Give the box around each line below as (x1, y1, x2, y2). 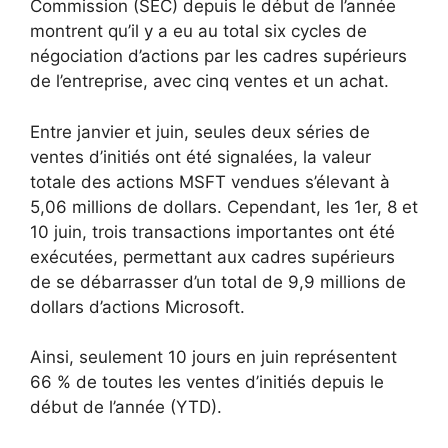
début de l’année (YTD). (30, 397, 222, 418)
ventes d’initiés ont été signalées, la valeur (30, 146, 371, 167)
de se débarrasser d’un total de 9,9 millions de (30, 271, 406, 292)
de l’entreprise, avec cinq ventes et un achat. (30, 71, 389, 92)
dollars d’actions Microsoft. (30, 296, 245, 317)
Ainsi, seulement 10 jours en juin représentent (30, 347, 397, 368)
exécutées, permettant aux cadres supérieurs (30, 246, 395, 267)
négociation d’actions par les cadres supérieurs (30, 46, 407, 67)
